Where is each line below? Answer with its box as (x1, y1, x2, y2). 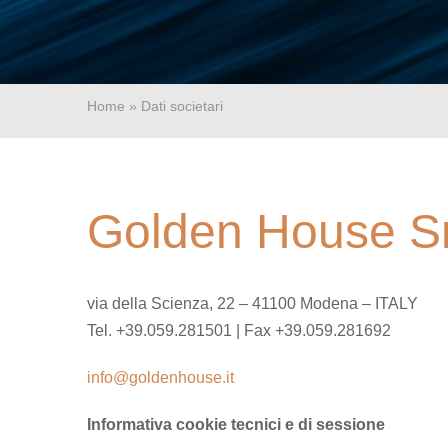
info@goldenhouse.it (86, 368, 234, 386)
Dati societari (140, 98, 223, 115)
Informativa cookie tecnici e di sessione (86, 415, 385, 433)
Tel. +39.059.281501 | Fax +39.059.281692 (86, 321, 391, 339)
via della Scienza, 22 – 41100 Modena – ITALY (86, 294, 418, 312)
